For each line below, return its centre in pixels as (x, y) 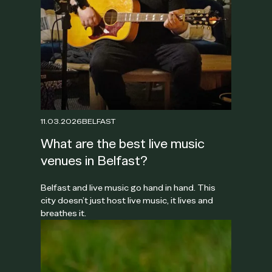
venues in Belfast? (94, 160)
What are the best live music (123, 143)
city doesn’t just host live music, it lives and (127, 200)
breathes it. (64, 213)
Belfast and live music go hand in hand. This (128, 187)
